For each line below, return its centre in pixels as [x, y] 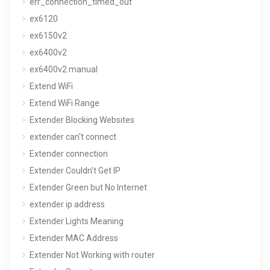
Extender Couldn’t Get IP [75, 170]
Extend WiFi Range [64, 103]
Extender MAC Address [74, 238]
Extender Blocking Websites [82, 120]
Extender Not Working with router [92, 255]
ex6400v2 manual [64, 69]
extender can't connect [73, 137]
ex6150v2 [48, 35]
